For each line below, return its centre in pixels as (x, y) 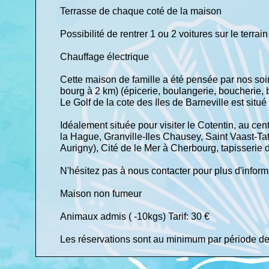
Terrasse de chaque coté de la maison (142, 11)
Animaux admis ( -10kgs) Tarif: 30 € (135, 216)
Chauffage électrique (106, 57)
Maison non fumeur (102, 194)
